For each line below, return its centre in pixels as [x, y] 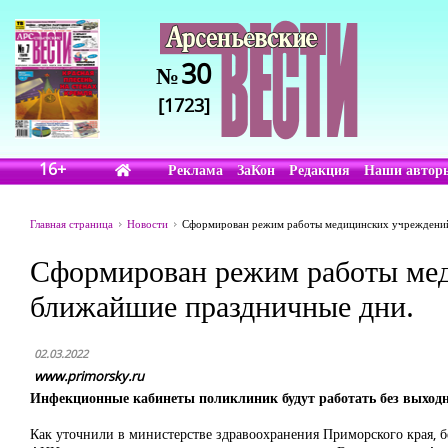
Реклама [196, 169]
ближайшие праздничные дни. [222, 305]
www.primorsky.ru [89, 376]
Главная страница [71, 223]
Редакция [320, 169]
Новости [147, 223]
